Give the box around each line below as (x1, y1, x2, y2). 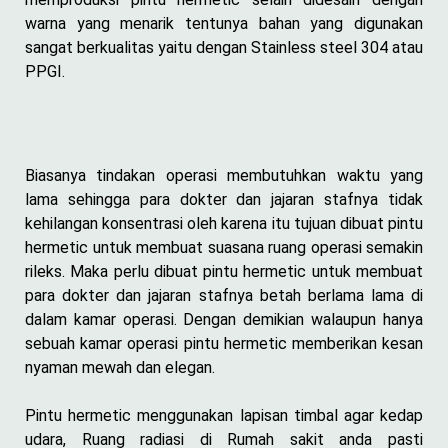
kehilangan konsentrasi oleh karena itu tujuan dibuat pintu (25, 213, 423, 233)
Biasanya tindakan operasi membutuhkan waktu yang (25, 165, 423, 185)
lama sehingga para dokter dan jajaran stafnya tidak (25, 189, 423, 209)
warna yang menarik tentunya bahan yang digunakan (25, 13, 423, 33)
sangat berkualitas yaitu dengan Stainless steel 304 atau (25, 37, 423, 57)
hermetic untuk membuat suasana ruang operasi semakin (25, 237, 423, 257)
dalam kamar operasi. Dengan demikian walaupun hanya (25, 309, 423, 329)
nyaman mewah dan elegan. (25, 357, 215, 377)
